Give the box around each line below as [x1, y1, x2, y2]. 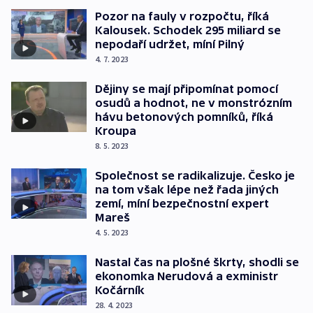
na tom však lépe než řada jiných [95, 183, 279, 196]
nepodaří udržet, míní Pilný [95, 38, 245, 51]
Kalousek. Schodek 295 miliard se [95, 24, 281, 37]
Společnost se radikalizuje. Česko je [95, 169, 295, 182]
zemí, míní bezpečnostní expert [95, 197, 269, 210]
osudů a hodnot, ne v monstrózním [95, 96, 292, 110]
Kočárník [95, 284, 145, 297]
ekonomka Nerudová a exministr [95, 270, 278, 283]
